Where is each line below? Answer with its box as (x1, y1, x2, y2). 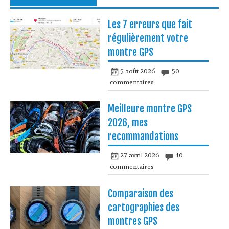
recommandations (108, 130, 179, 143)
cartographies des (108, 201, 180, 214)
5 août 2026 (120, 67, 156, 75)
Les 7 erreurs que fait (108, 18, 193, 31)
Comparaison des (108, 187, 174, 200)
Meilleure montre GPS (108, 103, 192, 116)
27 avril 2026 (120, 151, 160, 159)
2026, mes (108, 117, 148, 129)
